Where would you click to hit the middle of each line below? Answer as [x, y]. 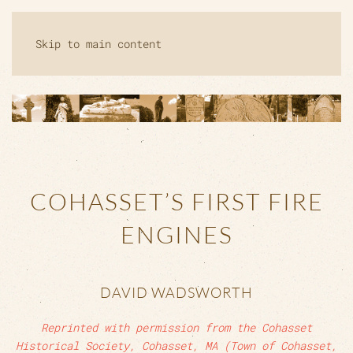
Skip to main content [98, 44]
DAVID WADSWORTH [176, 292]
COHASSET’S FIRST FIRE [176, 201]
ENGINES [176, 234]
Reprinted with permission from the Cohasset [176, 327]
